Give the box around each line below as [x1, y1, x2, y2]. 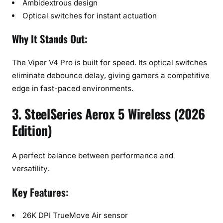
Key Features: [12, 184, 69, 200]
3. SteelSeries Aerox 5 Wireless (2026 [12, 104, 205, 124]
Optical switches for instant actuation [22, 10, 157, 20]
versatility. [12, 164, 49, 174]
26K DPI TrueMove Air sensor [22, 211, 128, 221]
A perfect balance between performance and [12, 151, 173, 161]
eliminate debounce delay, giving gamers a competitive [12, 70, 210, 80]
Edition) [12, 120, 52, 140]
